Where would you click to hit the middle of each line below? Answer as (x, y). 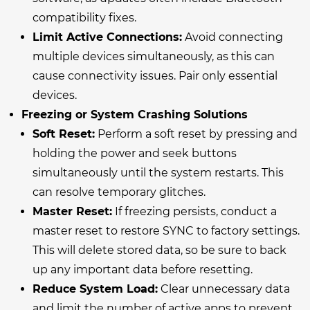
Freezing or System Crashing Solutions (135, 114)
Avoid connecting (232, 37)
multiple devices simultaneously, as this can (154, 56)
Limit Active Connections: (107, 37)
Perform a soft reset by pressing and (196, 134)
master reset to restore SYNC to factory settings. (166, 230)
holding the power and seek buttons (135, 153)
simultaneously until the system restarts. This (158, 172)
